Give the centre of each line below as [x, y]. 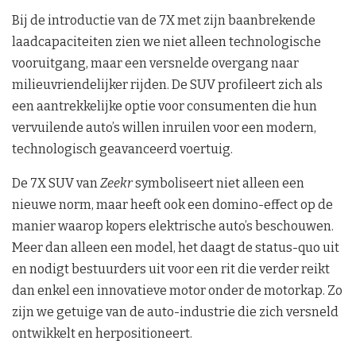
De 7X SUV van [56, 183]
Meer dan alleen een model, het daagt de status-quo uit [176, 247]
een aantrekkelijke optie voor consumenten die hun [164, 106]
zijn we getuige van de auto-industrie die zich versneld [175, 311]
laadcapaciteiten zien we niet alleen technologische [166, 41]
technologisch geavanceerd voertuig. [122, 149]
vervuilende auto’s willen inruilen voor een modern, [164, 127]
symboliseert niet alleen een [219, 183]
